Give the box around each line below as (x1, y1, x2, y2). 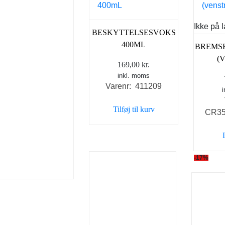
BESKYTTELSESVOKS (91, 28, 176, 37)
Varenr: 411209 (105, 81, 162, 90)
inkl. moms (118, 71, 150, 79)
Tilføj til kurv (113, 104, 155, 114)
